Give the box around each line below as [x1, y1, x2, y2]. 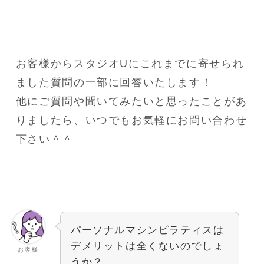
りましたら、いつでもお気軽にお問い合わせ [15, 114, 247, 127]
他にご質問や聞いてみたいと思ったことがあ [15, 95, 247, 108]
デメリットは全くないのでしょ [70, 240, 225, 252]
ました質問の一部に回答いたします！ [15, 77, 213, 89]
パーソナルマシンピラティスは [70, 225, 225, 236]
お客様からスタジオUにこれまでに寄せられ [15, 58, 245, 70]
